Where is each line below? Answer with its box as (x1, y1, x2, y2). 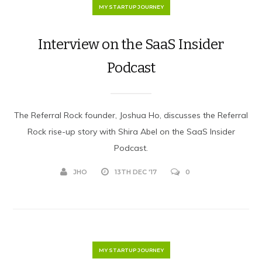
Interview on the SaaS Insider (38, 36, 224, 53)
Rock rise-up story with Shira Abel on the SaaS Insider (27, 126, 235, 137)
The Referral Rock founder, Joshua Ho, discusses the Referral (14, 109, 248, 120)
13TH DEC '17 (115, 167, 157, 176)
